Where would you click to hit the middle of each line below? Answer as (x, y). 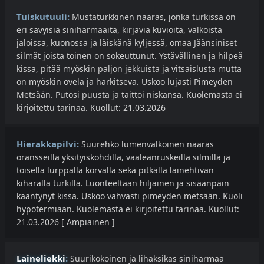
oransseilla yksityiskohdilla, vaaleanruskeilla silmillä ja (123, 157)
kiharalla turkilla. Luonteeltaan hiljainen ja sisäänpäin (123, 183)
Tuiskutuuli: (43, 17)
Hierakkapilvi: (48, 144)
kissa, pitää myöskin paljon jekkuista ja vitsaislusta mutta (129, 69)
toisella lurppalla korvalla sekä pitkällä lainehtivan (115, 170)
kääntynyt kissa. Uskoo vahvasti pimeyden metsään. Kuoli (130, 196)
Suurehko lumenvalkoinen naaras (146, 144)
